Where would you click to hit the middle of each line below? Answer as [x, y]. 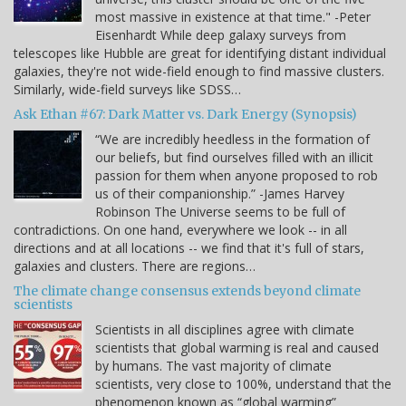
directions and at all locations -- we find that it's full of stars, [189, 248]
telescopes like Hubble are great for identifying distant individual [200, 53]
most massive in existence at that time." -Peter [233, 17]
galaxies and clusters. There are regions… [135, 266]
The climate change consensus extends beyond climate [187, 291]
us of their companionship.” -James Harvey [220, 194]
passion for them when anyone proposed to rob [237, 176]
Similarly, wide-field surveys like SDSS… [127, 90]
